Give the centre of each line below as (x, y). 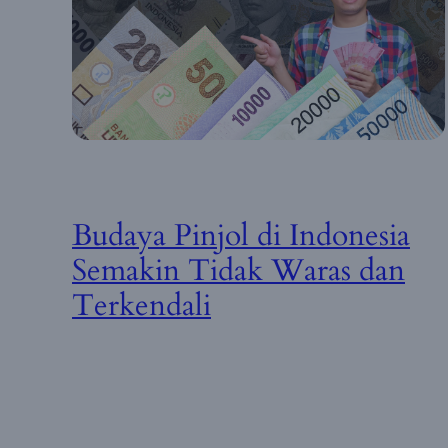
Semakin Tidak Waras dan (238, 271)
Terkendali (141, 306)
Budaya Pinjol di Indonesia (241, 236)
